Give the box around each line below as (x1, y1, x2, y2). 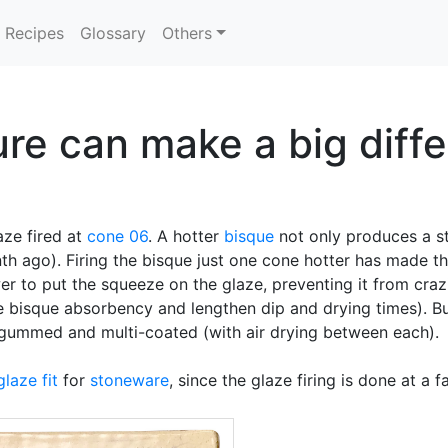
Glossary (80, 23, 147, 43)
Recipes (5, 23, 65, 43)
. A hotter (148, 226, 224, 246)
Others (162, 23, 213, 43)
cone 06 (87, 226, 148, 246)
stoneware (90, 370, 169, 390)
